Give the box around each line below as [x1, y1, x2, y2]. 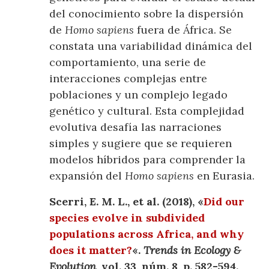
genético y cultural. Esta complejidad [49, 103, 245, 118]
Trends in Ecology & [144, 243, 241, 257]
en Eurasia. [194, 168, 255, 183]
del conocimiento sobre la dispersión [49, 6, 244, 20]
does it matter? [49, 243, 133, 257]
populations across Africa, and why [49, 226, 244, 241]
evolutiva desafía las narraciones [49, 119, 222, 134]
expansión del [49, 168, 125, 183]
